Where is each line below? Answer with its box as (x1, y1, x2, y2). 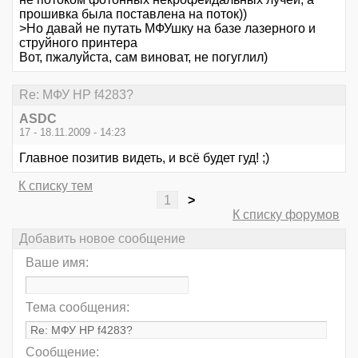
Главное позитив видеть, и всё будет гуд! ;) (19, 150, 269, 165)
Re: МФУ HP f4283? (19, 87, 133, 101)
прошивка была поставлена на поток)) (19, 6, 247, 21)
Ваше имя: (26, 256, 89, 270)
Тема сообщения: (26, 300, 129, 315)
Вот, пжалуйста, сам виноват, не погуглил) (19, 50, 268, 64)
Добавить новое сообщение (19, 232, 185, 246)
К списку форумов (233, 207, 340, 221)
